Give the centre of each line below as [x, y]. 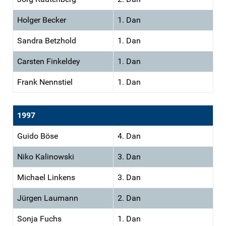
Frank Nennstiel [45, 82]
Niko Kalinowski [46, 156]
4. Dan [129, 136]
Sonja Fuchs [39, 218]
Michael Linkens [46, 177]
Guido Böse [38, 136]
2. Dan [129, 198]
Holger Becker [42, 20]
